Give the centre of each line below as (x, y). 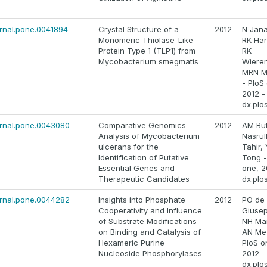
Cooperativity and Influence (150, 211)
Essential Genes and (136, 168)
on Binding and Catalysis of (150, 232)
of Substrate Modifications (148, 221)
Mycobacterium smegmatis (148, 62)
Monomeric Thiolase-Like (146, 40)
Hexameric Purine (131, 243)
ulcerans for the (128, 147)
